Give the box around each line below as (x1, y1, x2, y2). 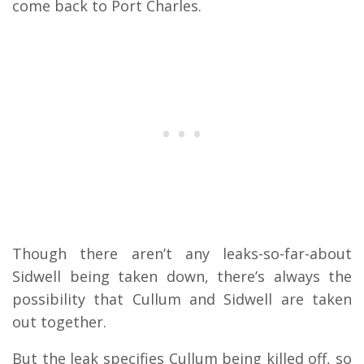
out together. (12, 312, 106, 332)
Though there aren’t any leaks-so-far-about (12, 244, 352, 264)
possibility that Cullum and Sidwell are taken (12, 289, 352, 310)
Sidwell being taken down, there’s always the (12, 266, 352, 287)
